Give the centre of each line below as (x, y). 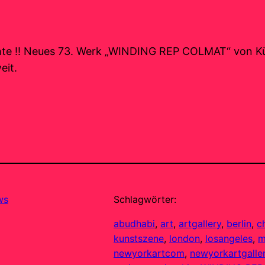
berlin (239, 224)
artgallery (200, 224)
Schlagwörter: (145, 200)
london (185, 239)
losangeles (229, 239)
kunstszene (139, 239)
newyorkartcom (149, 253)
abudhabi (134, 224)
